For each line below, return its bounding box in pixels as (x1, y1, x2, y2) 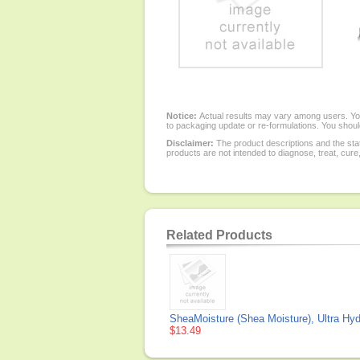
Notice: (166, 111, 199, 121)
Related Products (166, 228, 272, 242)
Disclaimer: (166, 138, 214, 148)
